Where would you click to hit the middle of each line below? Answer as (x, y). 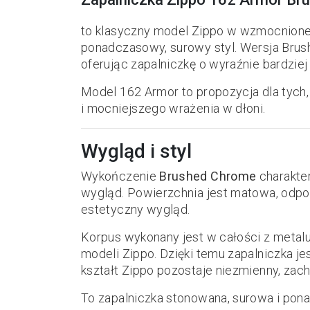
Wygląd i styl (136, 151)
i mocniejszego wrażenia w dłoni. (173, 108)
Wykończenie (120, 176)
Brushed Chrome (208, 176)
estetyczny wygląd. (136, 209)
